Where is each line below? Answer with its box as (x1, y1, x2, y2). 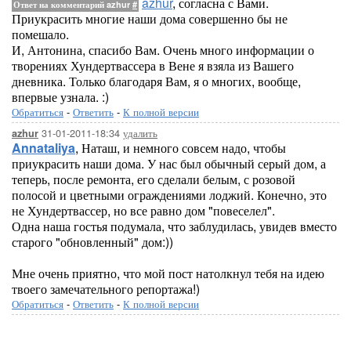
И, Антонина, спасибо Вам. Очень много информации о (12, 41, 314, 59)
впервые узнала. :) (12, 88, 109, 106)
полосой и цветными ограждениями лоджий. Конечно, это (12, 186, 327, 204)
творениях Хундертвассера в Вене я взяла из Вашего (12, 56, 294, 74)
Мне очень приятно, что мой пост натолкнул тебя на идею (12, 264, 324, 282)
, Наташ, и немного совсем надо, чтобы (75, 139, 286, 157)
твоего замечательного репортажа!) (12, 280, 200, 298)
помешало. (12, 25, 69, 43)
